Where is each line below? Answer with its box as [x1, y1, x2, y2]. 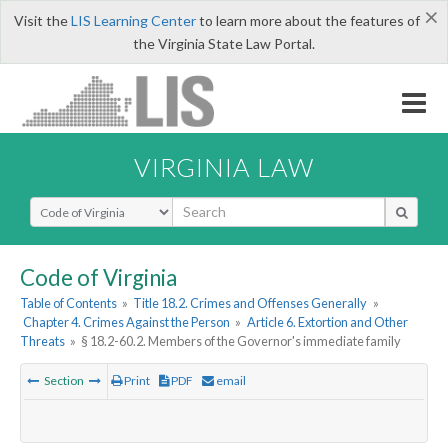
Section [42, 373, 86, 389]
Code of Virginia [20, 263, 177, 291]
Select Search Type [29, 195, 150, 215]
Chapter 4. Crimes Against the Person [23, 314, 231, 331]
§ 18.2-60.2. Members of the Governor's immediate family [81, 333, 402, 350]
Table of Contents [20, 295, 117, 312]
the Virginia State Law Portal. [133, 35, 315, 52]
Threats [20, 333, 65, 350]
